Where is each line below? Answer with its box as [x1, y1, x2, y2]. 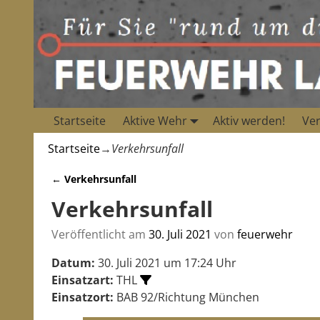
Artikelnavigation [51, 183, 189, 204]
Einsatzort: [51, 289, 114, 306]
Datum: [51, 255, 95, 271]
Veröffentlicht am [51, 226, 149, 243]
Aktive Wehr [123, 112, 187, 129]
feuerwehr [237, 226, 293, 243]
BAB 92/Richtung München [114, 289, 259, 306]
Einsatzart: [51, 272, 114, 289]
